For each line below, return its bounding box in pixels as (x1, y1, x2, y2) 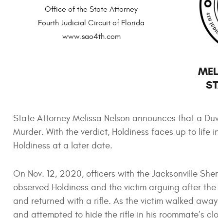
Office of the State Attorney (45, 4, 138, 14)
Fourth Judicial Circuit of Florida (38, 18, 145, 27)
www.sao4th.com (62, 32, 121, 41)
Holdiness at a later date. (13, 140, 112, 151)
